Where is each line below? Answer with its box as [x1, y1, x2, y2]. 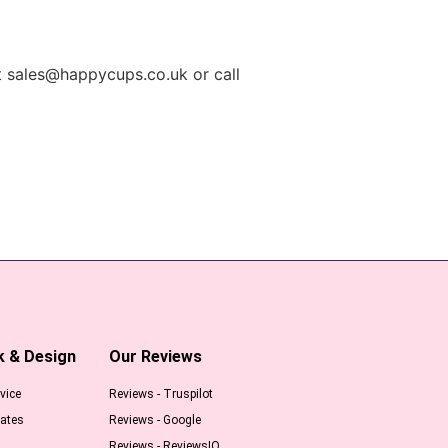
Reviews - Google [108, 412, 201, 427]
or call [188, 63, 240, 84]
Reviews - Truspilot [108, 386, 213, 401]
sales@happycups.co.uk [7, 63, 188, 84]
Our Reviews [108, 346, 202, 366]
